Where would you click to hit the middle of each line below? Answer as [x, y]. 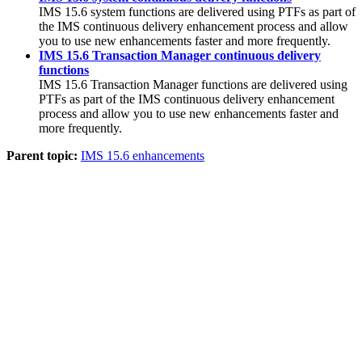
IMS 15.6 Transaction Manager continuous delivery [180, 55]
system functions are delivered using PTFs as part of [221, 11]
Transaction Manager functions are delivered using [217, 84]
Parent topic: [42, 155]
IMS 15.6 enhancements [143, 155]
